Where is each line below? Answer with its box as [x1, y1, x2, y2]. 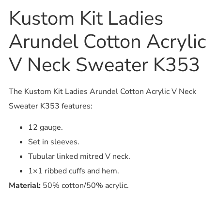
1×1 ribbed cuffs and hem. [28, 166, 119, 177]
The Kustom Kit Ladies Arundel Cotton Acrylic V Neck [8, 86, 196, 97]
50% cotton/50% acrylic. [42, 180, 129, 191]
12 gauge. [28, 122, 63, 133]
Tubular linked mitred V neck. [28, 151, 130, 162]
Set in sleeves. [28, 137, 79, 148]
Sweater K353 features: [8, 101, 93, 112]
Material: [8, 180, 43, 191]
